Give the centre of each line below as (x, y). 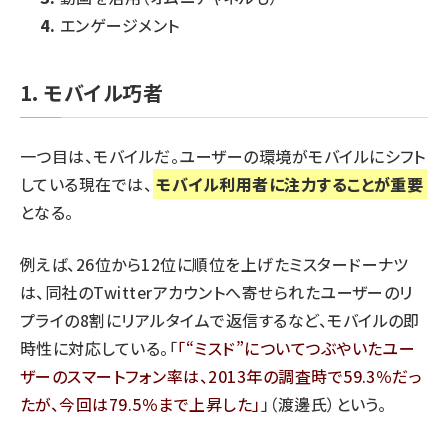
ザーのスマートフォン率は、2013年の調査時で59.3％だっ (221, 375)
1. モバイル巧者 (92, 92)
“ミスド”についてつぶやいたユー (300, 347)
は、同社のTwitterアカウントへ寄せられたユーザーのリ (216, 291)
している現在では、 (86, 183)
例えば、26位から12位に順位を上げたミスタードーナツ (214, 263)
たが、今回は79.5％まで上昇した (136, 403)
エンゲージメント (120, 24)
